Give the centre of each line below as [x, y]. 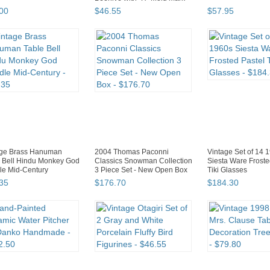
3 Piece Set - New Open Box [141, 170]
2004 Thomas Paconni [132, 152]
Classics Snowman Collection [143, 161]
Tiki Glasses [227, 170]
